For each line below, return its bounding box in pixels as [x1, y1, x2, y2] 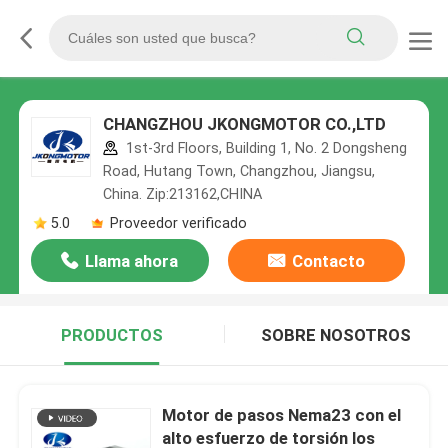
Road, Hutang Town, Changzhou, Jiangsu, [102, 163, 375, 180]
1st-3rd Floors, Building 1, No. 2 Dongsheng [121, 140, 407, 157]
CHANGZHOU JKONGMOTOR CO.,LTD [102, 114, 386, 135]
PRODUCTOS [60, 325, 163, 346]
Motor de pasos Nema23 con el [162, 404, 402, 425]
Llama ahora [85, 251, 179, 272]
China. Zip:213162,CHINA [102, 186, 262, 203]
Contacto [291, 251, 365, 272]
